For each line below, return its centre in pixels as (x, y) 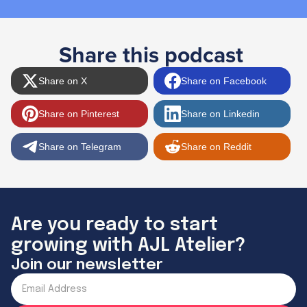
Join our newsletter (87, 265)
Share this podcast (151, 56)
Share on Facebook (224, 81)
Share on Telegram (80, 146)
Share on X (63, 81)
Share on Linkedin (220, 113)
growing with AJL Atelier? (128, 245)
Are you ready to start (114, 225)
